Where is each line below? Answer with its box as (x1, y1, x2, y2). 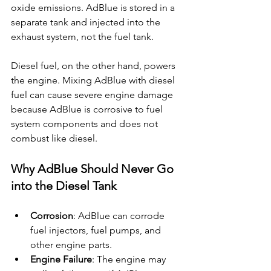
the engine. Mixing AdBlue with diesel (11, 74, 177, 87)
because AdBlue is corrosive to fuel (11, 103, 165, 116)
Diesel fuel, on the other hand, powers (11, 60, 178, 72)
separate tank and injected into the (11, 16, 163, 28)
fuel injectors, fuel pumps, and (30, 224, 163, 237)
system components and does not (11, 118, 160, 130)
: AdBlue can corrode (73, 210, 167, 222)
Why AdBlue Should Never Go (11, 162, 177, 177)
